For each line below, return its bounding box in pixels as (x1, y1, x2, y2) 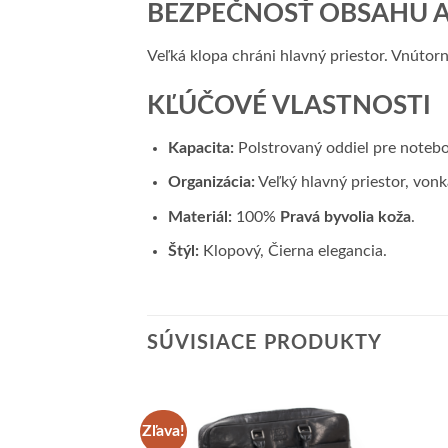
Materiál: (167, 208, 232, 225)
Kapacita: (167, 139, 234, 156)
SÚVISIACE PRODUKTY (147, 333, 382, 354)
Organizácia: (167, 174, 255, 191)
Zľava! (142, 423, 186, 440)
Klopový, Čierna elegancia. (198, 243, 387, 260)
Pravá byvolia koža (279, 208, 411, 225)
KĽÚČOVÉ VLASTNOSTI (147, 92, 431, 119)
